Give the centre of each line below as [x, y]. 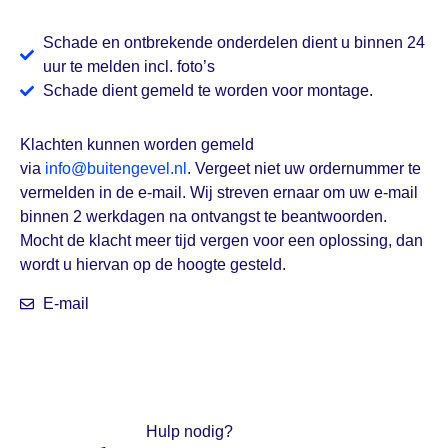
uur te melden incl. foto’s [128, 67]
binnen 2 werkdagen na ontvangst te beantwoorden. [203, 217]
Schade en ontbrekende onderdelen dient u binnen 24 [233, 43]
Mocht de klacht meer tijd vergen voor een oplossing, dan [221, 241]
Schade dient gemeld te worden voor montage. [207, 91]
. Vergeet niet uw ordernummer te [304, 169]
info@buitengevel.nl [116, 169]
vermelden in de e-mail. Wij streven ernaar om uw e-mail [219, 193]
